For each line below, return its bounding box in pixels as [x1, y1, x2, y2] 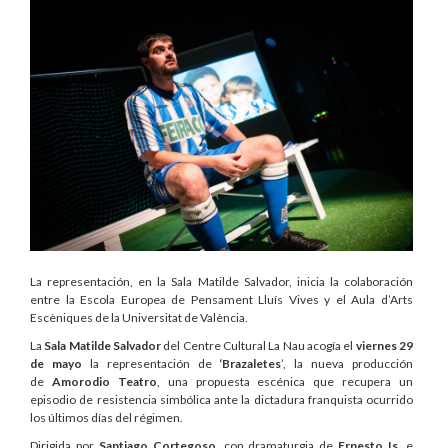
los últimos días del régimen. [30, 409, 183, 425]
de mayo [30, 355, 82, 371]
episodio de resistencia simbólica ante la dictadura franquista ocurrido [30, 391, 413, 407]
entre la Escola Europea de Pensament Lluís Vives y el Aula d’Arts [30, 291, 413, 307]
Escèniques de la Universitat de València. [30, 309, 248, 325]
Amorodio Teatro [51, 373, 157, 389]
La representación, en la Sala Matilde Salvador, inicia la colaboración [30, 273, 413, 289]
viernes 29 [355, 337, 414, 353]
